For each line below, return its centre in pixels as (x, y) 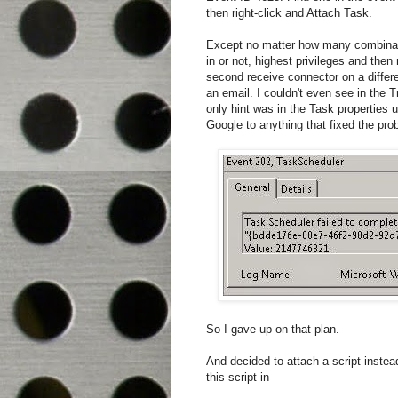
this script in (238, 378)
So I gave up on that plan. (273, 330)
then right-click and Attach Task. (289, 13)
